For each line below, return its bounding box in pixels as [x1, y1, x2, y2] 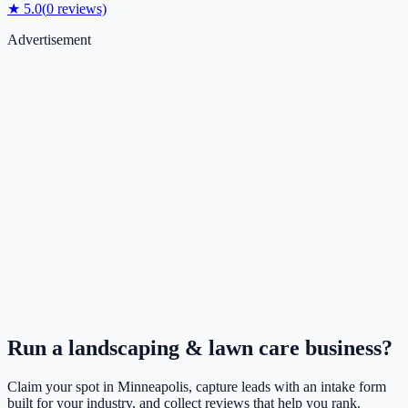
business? [300, 336, 393, 361]
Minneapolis [117, 379, 189, 395]
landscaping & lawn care [68, 336, 300, 361]
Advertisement [7, 32, 91, 48]
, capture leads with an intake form [189, 379, 386, 395]
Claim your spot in [7, 379, 117, 395]
